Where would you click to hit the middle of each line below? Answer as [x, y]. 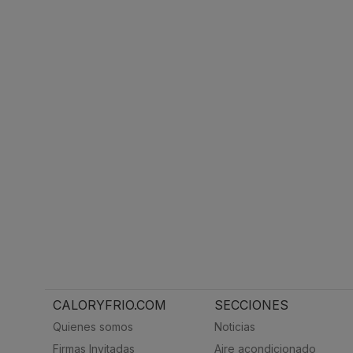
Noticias [234, 327]
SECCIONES [251, 305]
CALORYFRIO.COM [110, 305]
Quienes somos [93, 327]
